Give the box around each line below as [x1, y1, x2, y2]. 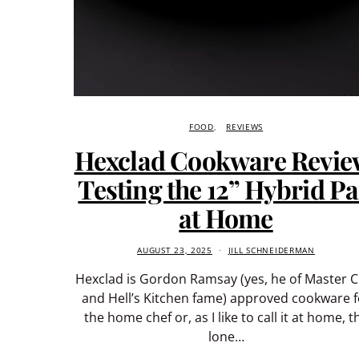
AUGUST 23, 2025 [137, 244, 212, 256]
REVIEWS [226, 121, 264, 132]
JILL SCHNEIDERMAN [228, 244, 315, 256]
